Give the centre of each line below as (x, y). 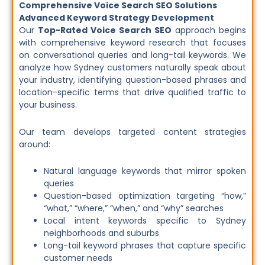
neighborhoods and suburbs (101, 233)
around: (35, 144)
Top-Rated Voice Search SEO (105, 30)
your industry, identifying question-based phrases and (132, 80)
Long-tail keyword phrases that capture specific (145, 246)
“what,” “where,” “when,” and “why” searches (134, 209)
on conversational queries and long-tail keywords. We (132, 55)
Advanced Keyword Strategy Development (117, 18)
